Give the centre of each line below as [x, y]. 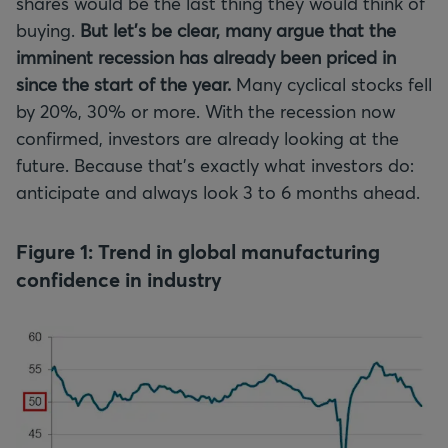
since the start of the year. [123, 84]
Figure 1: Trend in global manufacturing [198, 251]
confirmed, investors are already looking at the [207, 138]
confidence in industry [119, 279]
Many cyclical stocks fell [331, 84]
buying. [48, 30]
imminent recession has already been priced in [206, 57]
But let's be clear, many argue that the [238, 30]
